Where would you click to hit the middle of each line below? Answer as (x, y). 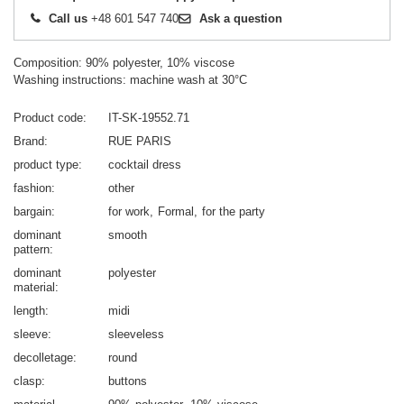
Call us (68, 19)
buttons (128, 381)
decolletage (43, 358)
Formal (176, 212)
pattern (32, 250)
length (29, 311)
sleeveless (136, 335)
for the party (234, 212)
